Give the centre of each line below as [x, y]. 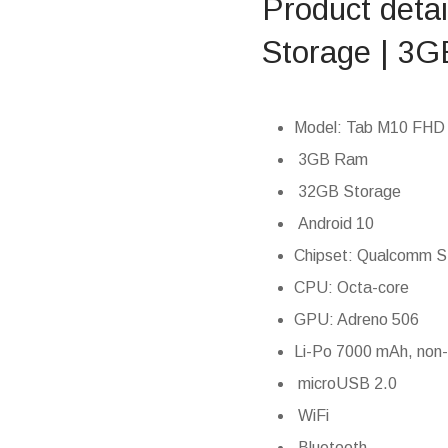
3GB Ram [330, 160]
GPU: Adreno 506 [356, 320]
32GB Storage [347, 192]
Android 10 [333, 224]
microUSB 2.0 [345, 384]
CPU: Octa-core [351, 288]
